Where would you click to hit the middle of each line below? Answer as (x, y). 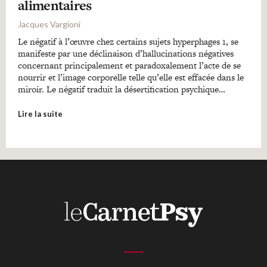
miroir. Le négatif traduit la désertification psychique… (122, 89)
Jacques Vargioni (49, 24)
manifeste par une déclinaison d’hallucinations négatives (126, 53)
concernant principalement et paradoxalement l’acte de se (129, 65)
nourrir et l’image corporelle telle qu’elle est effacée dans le (131, 77)
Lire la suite (40, 114)
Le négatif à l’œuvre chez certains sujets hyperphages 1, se (128, 41)
